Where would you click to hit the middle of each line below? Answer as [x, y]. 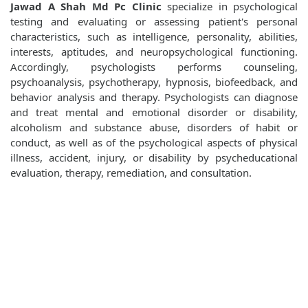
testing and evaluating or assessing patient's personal [154, 22]
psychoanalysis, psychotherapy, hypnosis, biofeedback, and [154, 82]
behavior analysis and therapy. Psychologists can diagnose [154, 97]
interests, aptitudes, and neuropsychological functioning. [154, 52]
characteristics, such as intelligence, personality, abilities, [154, 37]
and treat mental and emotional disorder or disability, [154, 112]
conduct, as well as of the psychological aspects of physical [154, 143]
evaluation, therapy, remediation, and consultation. [131, 173]
